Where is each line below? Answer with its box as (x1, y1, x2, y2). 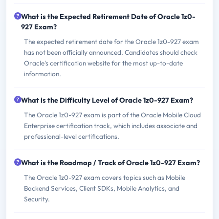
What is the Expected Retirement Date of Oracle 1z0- (21, 12, 196, 21)
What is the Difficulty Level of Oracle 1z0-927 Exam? (21, 95, 193, 105)
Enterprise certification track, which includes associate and (24, 121, 197, 130)
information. (24, 69, 61, 78)
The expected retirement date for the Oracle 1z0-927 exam (24, 37, 199, 46)
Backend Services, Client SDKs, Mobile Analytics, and (24, 183, 179, 193)
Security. (24, 194, 50, 203)
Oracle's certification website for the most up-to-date (24, 58, 183, 67)
